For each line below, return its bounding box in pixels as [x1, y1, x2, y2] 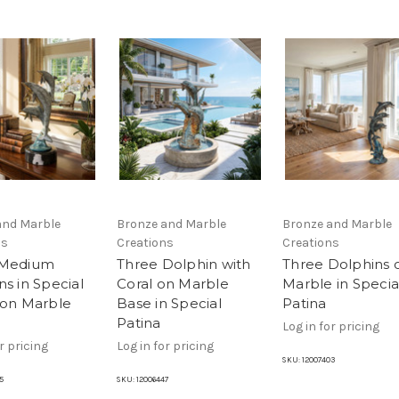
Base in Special [117, 295, 222, 313]
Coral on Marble [117, 275, 229, 293]
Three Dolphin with [117, 256, 251, 273]
